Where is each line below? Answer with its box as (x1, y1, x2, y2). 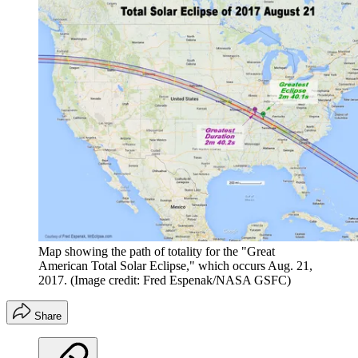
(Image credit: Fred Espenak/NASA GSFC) (70, 272, 291, 287)
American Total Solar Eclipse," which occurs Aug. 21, (38, 258, 312, 272)
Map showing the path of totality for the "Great (38, 244, 275, 258)
